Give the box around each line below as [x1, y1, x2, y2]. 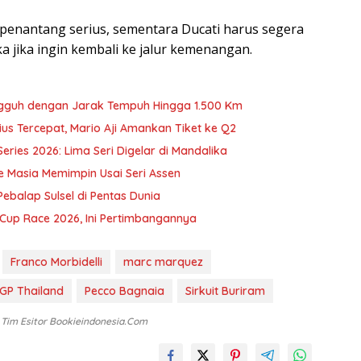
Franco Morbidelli [10, 255, 102, 270]
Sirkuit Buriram [185, 284, 265, 299]
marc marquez [123, 255, 203, 270]
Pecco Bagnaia [85, 284, 164, 299]
